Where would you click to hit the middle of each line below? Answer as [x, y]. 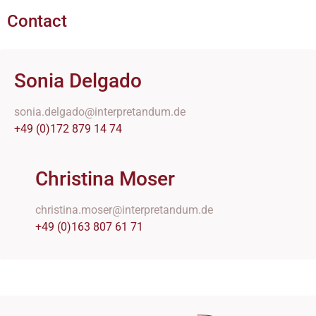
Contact [37, 21]
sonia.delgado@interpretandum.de [100, 111]
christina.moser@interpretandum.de [124, 209]
